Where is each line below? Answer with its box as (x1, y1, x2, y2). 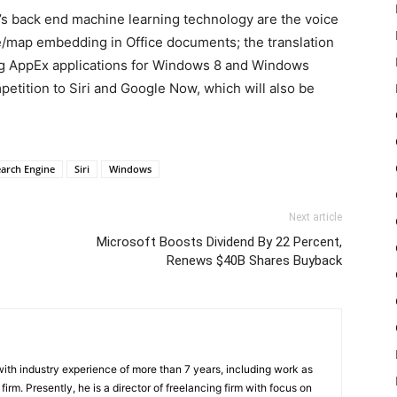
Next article (289, 211, 342, 223)
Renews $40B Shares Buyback (167, 253, 342, 269)
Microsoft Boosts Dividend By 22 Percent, (97, 234, 342, 250)
